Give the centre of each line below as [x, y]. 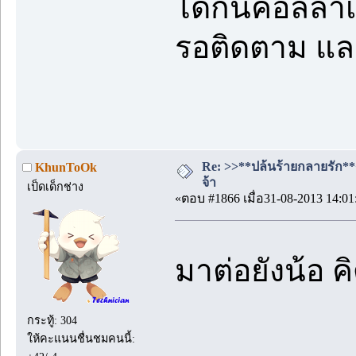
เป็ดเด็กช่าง [56, 187]
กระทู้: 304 [52, 320]
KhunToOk [66, 168]
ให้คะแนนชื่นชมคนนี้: [81, 338]
